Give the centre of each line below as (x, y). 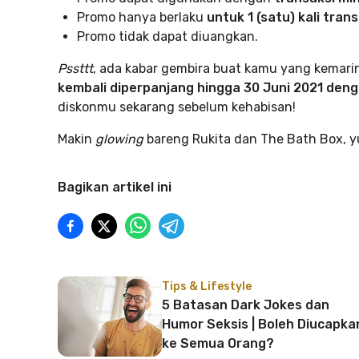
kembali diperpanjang (126, 88)
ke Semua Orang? (218, 343)
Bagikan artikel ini (115, 187)
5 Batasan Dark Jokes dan (246, 305)
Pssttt (75, 69)
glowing (119, 139)
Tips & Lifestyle (207, 286)
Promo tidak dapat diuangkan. (167, 36)
